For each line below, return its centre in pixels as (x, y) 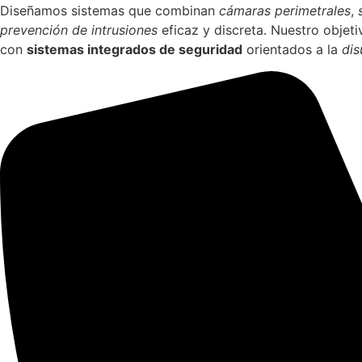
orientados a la (292, 50)
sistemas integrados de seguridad (135, 50)
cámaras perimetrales (285, 11)
